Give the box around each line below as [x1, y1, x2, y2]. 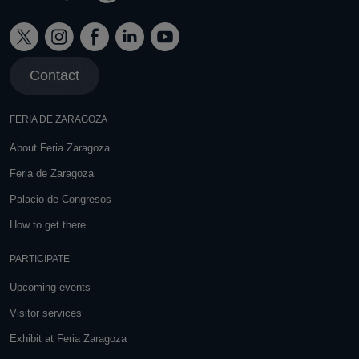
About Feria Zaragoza [10, 142, 110, 155]
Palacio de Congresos [10, 193, 111, 206]
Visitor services [10, 307, 82, 320]
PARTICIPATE [10, 253, 70, 265]
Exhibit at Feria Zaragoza [10, 333, 127, 345]
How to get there [10, 219, 86, 232]
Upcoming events [10, 281, 91, 294]
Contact [30, 67, 79, 84]
